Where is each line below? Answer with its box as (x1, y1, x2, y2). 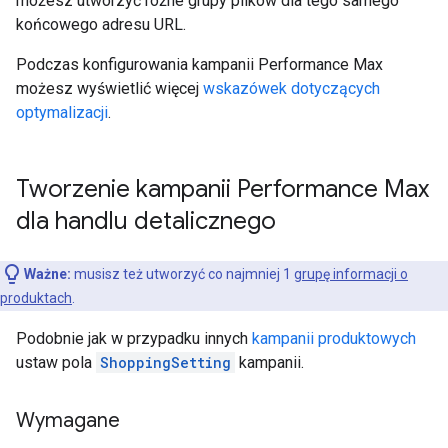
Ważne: (24, 266, 71, 282)
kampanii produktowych (252, 329, 416, 348)
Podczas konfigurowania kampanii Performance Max (16, 55, 383, 74)
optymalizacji (16, 103, 108, 122)
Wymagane (16, 408, 120, 433)
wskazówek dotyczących (203, 79, 380, 98)
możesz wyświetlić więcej (16, 79, 203, 98)
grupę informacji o (294, 266, 408, 282)
